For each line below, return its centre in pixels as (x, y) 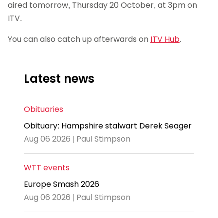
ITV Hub (165, 39)
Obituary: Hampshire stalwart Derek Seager (108, 126)
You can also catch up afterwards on (79, 39)
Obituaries (44, 109)
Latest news (59, 78)
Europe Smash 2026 (62, 184)
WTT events (47, 168)
